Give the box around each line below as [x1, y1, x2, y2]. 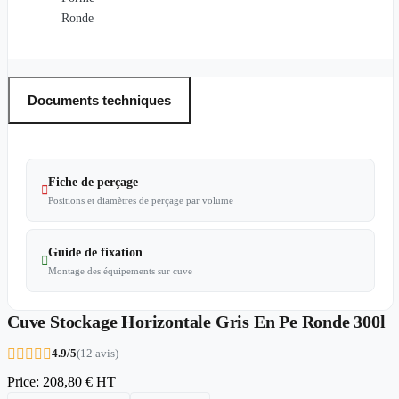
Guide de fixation [48, 246, 142, 260]
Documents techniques [28, 92, 171, 108]
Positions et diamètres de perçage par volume [48, 195, 233, 207]
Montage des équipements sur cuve [48, 265, 192, 277]
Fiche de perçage [48, 175, 138, 190]
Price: [7, 374, 43, 390]
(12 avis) [77, 346, 118, 361]
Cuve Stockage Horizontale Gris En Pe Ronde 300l [7, 312, 386, 332]
